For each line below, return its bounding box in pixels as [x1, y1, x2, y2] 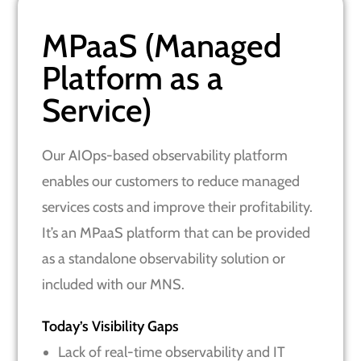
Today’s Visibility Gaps [42, 317, 180, 335]
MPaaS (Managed [42, 25, 282, 65]
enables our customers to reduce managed [42, 172, 301, 190]
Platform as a [42, 57, 224, 98]
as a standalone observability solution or [42, 249, 286, 268]
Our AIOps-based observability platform [42, 146, 288, 164]
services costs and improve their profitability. [42, 197, 313, 216]
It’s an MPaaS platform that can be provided [42, 223, 311, 242]
